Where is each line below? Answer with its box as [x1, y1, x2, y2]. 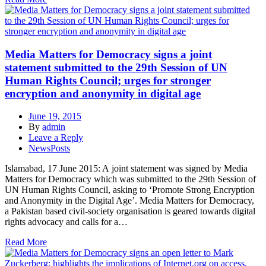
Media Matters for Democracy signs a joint [5, 47, 212, 61]
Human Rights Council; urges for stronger [5, 74, 211, 87]
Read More [5, 237, 47, 248]
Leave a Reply [28, 132, 83, 143]
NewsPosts [28, 143, 70, 154]
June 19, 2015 [28, 111, 81, 122]
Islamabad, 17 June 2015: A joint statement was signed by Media [5, 163, 248, 174]
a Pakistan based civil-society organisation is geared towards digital [5, 206, 255, 217]
